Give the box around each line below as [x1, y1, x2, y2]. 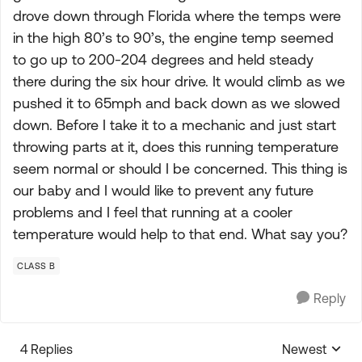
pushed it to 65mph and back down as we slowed [13, 95, 340, 112]
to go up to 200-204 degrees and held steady [13, 51, 314, 68]
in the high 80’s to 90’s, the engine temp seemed [13, 29, 334, 46]
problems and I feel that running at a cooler [13, 204, 293, 221]
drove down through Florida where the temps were [13, 7, 341, 24]
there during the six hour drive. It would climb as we [13, 73, 345, 90]
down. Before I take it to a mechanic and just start [13, 116, 336, 133]
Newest [282, 342, 326, 356]
